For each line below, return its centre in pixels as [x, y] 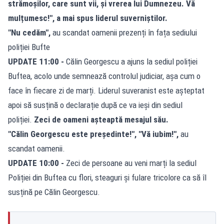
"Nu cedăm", [30, 32]
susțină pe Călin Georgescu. [54, 192]
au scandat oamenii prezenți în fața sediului [125, 32]
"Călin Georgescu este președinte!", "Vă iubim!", [93, 134]
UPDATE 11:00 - [36, 61]
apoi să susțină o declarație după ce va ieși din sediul [95, 105]
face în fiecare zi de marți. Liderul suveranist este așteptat [106, 90]
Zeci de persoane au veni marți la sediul [131, 163]
